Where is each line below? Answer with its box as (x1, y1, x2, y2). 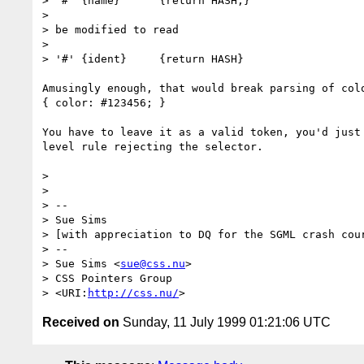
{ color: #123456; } (42, 96, 166, 109)
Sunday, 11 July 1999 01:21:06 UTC (119, 314, 331, 329)
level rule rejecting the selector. (42, 140, 263, 153)
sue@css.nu (120, 257, 185, 270)
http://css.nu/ (88, 286, 179, 299)
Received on (42, 314, 119, 329)
